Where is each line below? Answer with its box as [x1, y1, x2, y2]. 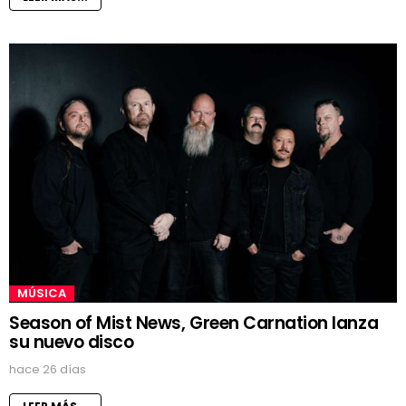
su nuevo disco [9, 329, 134, 354]
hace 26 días [9, 360, 86, 378]
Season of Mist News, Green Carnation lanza [9, 310, 379, 335]
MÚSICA [17, 284, 66, 302]
